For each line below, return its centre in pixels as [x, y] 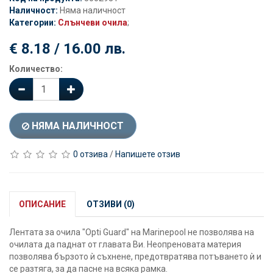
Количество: [36, 69]
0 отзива [90, 154]
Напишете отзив [148, 154]
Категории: [34, 23]
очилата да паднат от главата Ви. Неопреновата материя [125, 245]
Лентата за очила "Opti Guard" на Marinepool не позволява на [132, 232]
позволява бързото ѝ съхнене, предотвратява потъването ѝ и [135, 257]
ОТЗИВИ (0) [111, 204]
